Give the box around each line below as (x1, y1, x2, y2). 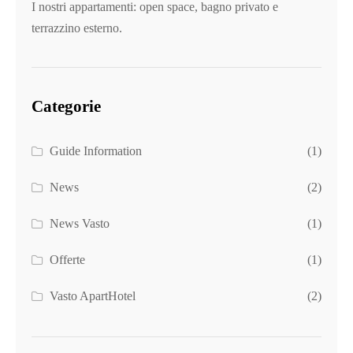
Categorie (32, 97, 101, 116)
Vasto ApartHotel (50, 289, 136, 303)
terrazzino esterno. (32, 21, 122, 35)
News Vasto (50, 217, 110, 230)
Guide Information (50, 144, 143, 158)
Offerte (50, 253, 86, 266)
